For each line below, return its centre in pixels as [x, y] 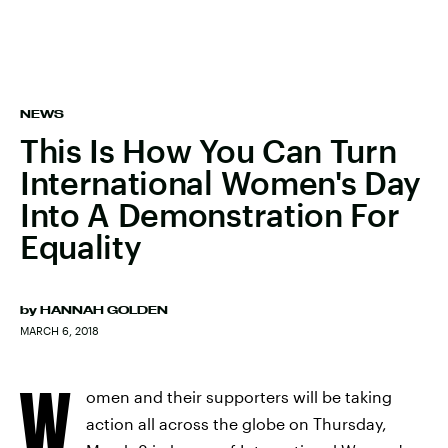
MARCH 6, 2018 [59, 330]
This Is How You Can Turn [208, 150]
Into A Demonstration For [210, 214]
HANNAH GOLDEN [104, 310]
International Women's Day [220, 182]
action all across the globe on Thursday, [236, 423]
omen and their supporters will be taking [239, 396]
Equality [81, 246]
